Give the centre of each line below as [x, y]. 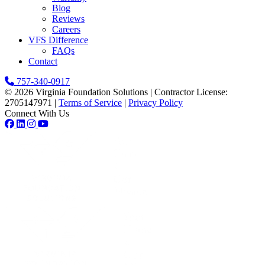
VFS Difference [58, 40]
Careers [66, 30]
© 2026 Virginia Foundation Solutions [76, 92]
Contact [43, 62]
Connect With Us [37, 114]
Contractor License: [191, 92]
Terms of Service [90, 103]
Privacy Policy [156, 103]
